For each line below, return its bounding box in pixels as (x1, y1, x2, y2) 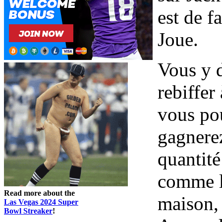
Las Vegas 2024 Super (4, 197, 78, 206)
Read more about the (4, 188, 75, 197)
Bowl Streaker (4, 206, 53, 215)
